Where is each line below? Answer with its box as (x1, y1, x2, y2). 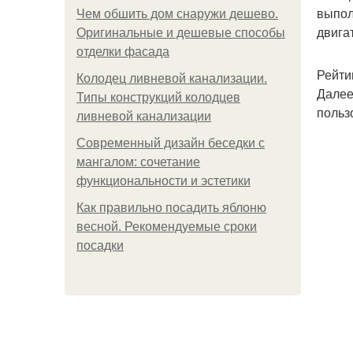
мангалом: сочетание (76, 155, 200, 169)
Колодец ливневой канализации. (76, 72, 267, 85)
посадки (76, 239, 124, 252)
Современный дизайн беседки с (76, 136, 265, 150)
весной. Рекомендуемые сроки (76, 220, 257, 233)
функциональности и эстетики (76, 174, 251, 188)
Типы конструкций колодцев (76, 91, 240, 104)
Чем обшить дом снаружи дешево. (76, 7, 278, 20)
